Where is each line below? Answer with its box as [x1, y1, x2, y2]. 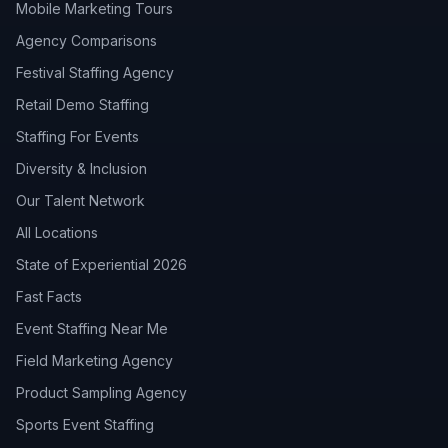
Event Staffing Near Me [16, 320, 168, 337]
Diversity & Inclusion [16, 160, 147, 177]
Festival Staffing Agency [16, 64, 174, 81]
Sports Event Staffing [16, 416, 154, 433]
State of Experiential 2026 [16, 256, 187, 273]
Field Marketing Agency [16, 352, 173, 369]
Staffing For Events [16, 128, 139, 145]
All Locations [16, 224, 98, 241]
